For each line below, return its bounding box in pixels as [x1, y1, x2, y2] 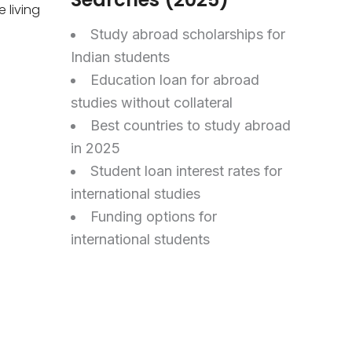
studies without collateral [70, 93, 233, 111]
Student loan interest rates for [90, 162, 282, 179]
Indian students [70, 48, 170, 65]
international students [70, 230, 210, 247]
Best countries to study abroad [90, 116, 291, 134]
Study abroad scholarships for [90, 25, 285, 42]
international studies [70, 185, 200, 202]
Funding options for [90, 207, 217, 225]
